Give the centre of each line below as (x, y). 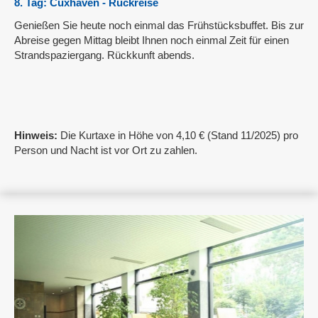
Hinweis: (36, 135)
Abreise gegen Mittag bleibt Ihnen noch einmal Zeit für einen (152, 40)
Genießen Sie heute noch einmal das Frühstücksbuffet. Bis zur (159, 25)
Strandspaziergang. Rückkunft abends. (104, 55)
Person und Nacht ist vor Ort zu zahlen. (106, 150)
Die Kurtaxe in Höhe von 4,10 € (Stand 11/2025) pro (178, 135)
